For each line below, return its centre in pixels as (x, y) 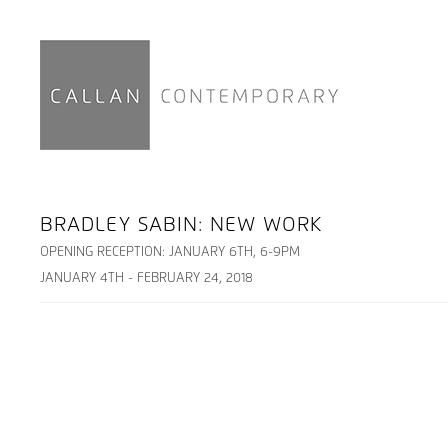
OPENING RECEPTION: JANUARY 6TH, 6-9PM (170, 252)
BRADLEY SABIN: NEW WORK (181, 225)
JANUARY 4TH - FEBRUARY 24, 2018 (146, 278)
